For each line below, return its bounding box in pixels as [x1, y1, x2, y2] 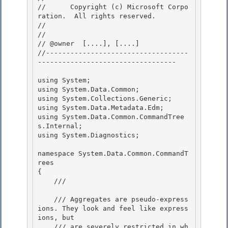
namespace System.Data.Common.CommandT [38, 150, 188, 158]
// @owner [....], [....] [38, 40, 139, 48]
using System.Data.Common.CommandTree [38, 113, 184, 121]
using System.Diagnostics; [38, 131, 144, 139]
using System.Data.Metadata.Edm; [38, 104, 164, 112]
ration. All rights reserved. [38, 12, 156, 20]
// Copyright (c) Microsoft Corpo [38, 3, 188, 11]
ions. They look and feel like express [38, 205, 188, 213]
